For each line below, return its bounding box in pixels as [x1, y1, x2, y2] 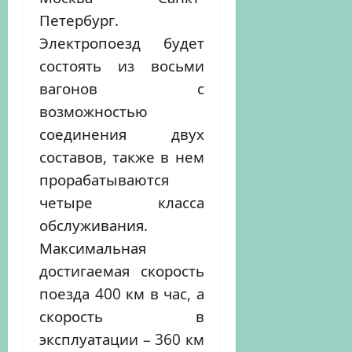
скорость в [39, 306, 204, 326]
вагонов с [39, 79, 204, 98]
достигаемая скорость [39, 261, 204, 280]
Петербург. [39, 10, 119, 30]
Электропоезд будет [39, 33, 204, 53]
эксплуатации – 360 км [39, 329, 204, 349]
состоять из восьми [39, 56, 204, 75]
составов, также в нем [39, 147, 204, 167]
